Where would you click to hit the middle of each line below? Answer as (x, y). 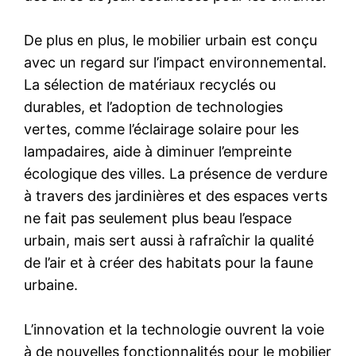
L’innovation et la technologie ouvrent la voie (174, 329)
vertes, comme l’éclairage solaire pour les (162, 129)
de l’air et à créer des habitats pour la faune (169, 262)
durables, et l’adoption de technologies (154, 106)
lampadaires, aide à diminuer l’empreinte (158, 151)
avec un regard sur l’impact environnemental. (176, 62)
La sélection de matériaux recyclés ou (150, 84)
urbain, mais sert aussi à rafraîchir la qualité (169, 240)
